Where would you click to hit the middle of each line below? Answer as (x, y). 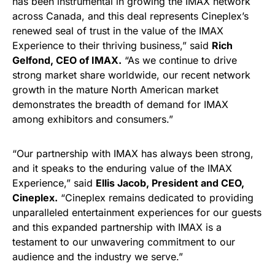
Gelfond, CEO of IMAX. (67, 60)
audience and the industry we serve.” (98, 257)
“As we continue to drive (179, 60)
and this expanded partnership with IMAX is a (117, 227)
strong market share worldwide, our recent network (131, 75)
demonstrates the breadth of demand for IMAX (120, 104)
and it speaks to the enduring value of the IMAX (122, 168)
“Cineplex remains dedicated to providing (156, 198)
